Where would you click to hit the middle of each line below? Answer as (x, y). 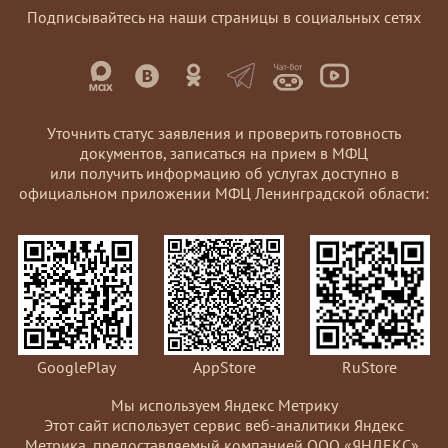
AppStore (224, 366)
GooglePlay (77, 366)
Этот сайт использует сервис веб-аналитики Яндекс (224, 424)
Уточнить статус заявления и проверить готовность (224, 132)
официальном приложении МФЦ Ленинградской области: (224, 192)
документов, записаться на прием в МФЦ (224, 152)
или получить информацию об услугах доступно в (224, 172)
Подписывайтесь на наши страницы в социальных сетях (224, 16)
